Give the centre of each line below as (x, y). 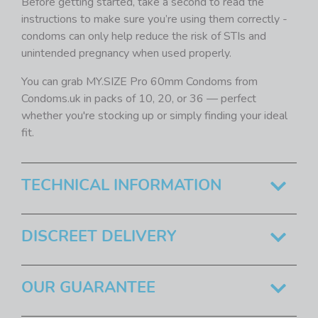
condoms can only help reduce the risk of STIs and (144, 37)
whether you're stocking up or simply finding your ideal (154, 116)
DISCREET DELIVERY (99, 237)
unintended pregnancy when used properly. (126, 54)
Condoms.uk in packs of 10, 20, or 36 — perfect (139, 99)
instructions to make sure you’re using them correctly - (154, 20)
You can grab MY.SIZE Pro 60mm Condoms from (139, 82)
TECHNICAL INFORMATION (121, 186)
